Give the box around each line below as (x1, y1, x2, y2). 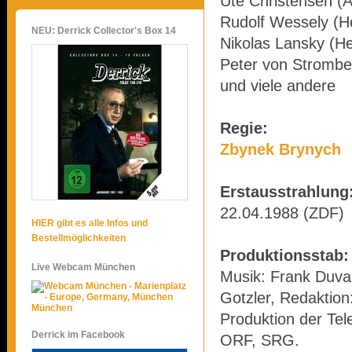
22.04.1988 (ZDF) (220, 204, 344, 222)
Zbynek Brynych (220, 141, 341, 158)
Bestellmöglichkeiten (31, 233, 126, 244)
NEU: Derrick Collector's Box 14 (31, 25, 176, 36)
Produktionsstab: (220, 247, 349, 264)
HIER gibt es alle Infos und (31, 218, 148, 229)
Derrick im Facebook (31, 329, 125, 340)
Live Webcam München (31, 262, 135, 273)
